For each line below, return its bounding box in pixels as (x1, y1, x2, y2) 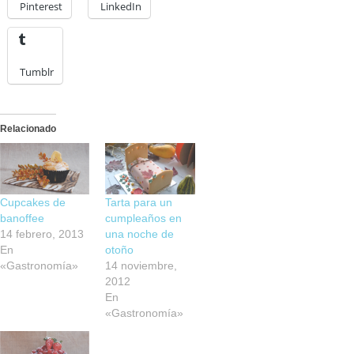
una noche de (105, 227, 175, 240)
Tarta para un (105, 195, 173, 209)
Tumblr (20, 65, 54, 80)
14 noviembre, (105, 258, 178, 272)
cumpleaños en (105, 211, 183, 224)
